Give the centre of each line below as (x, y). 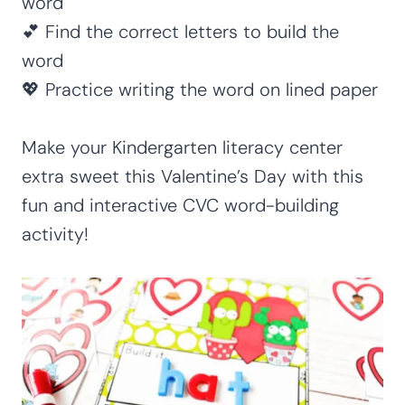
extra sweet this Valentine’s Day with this (193, 176)
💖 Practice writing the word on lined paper (200, 89)
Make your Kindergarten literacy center (182, 147)
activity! (55, 234)
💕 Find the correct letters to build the (180, 31)
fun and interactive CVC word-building (180, 205)
